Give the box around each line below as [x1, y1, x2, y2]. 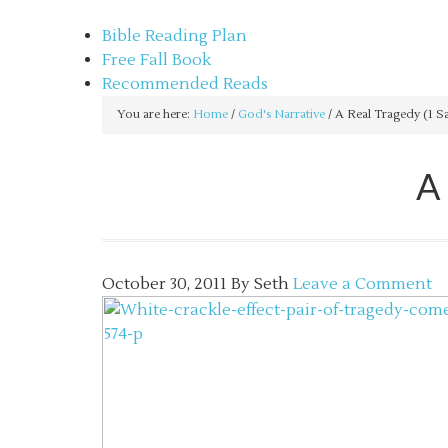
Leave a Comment [293, 274, 432, 294]
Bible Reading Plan [102, 26, 247, 46]
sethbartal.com [102, 2, 218, 22]
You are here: [117, 107, 193, 122]
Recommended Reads [102, 74, 268, 94]
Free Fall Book [102, 50, 211, 70]
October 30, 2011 [102, 274, 227, 294]
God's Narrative [238, 107, 325, 122]
